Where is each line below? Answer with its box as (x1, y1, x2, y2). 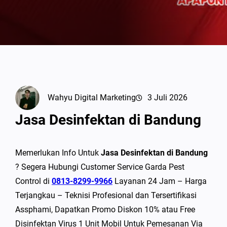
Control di (15, 176, 52, 186)
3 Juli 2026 (147, 93, 187, 103)
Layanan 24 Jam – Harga (112, 176, 207, 186)
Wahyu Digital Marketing (48, 93, 136, 103)
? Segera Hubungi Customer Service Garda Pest (15, 162, 184, 172)
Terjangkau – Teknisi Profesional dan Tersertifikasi (15, 191, 197, 201)
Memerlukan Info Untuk (15, 148, 101, 158)
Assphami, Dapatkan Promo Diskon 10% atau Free (15, 205, 195, 215)
